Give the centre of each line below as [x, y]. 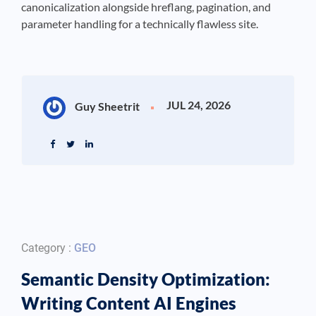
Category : [48, 248]
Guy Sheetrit [106, 107]
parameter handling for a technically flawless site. [140, 24]
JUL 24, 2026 [199, 105]
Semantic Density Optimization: [146, 279]
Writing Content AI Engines [129, 303]
